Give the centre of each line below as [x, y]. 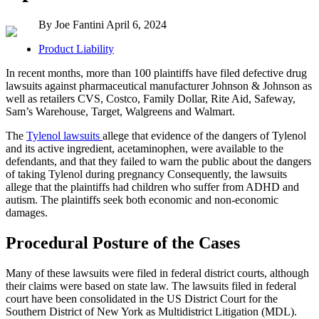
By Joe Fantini [72, 24]
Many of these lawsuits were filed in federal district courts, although [157, 273]
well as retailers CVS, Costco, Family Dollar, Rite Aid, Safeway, [151, 98]
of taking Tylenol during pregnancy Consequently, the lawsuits [146, 174]
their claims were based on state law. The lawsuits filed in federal [151, 286]
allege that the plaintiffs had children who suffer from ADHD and [152, 187]
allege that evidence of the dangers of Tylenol [204, 135]
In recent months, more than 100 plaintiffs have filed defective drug [156, 73]
